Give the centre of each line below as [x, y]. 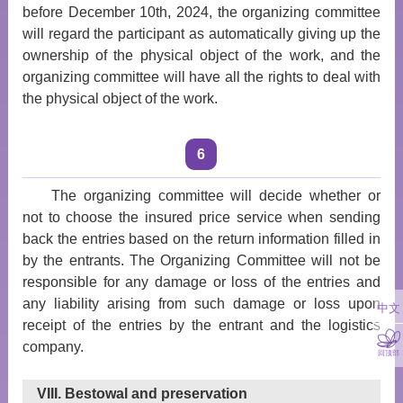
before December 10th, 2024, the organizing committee [201, 12]
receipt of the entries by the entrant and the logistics [201, 325]
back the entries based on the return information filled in [201, 239]
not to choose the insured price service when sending [201, 217]
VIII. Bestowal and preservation [142, 394]
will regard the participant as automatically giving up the [201, 34]
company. [53, 347]
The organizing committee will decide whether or [216, 196]
